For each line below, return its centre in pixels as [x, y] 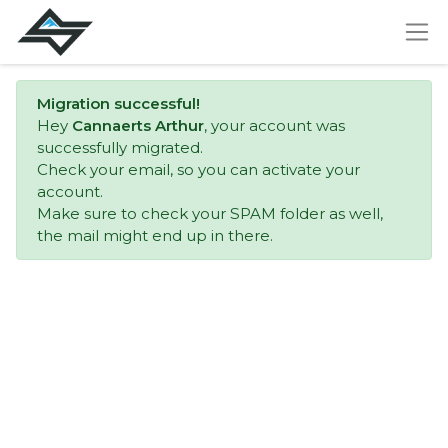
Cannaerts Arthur [138, 125]
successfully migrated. [120, 147]
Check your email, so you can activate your [198, 169]
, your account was [274, 125]
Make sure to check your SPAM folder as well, [210, 213]
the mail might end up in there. [155, 235]
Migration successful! [118, 103]
